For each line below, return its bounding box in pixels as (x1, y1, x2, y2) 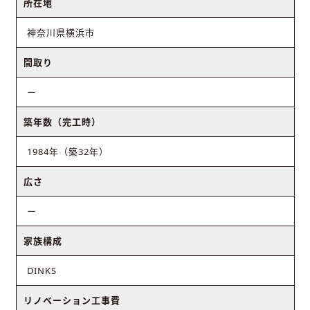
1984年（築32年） (26, 145, 109, 158)
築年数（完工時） (23, 116, 101, 129)
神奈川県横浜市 (26, 26, 95, 39)
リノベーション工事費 (23, 294, 120, 307)
